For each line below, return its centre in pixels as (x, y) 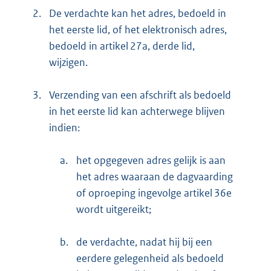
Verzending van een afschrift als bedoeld (140, 95)
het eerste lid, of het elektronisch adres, (138, 29)
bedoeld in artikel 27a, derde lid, (122, 46)
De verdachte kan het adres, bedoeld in (138, 13)
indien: (64, 127)
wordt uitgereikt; (114, 209)
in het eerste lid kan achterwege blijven (137, 111)
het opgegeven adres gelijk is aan (151, 160)
